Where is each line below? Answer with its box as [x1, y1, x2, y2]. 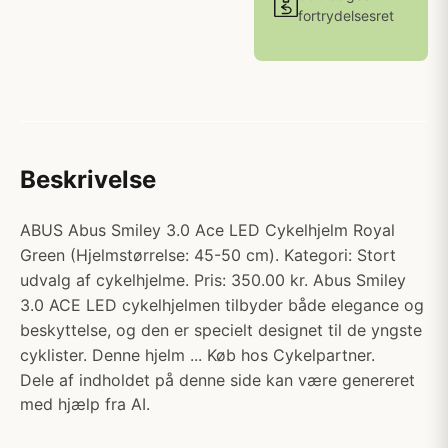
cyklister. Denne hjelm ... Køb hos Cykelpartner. [20, 345, 375, 365]
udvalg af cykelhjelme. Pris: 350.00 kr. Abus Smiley [20, 270, 406, 290]
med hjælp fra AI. [20, 394, 150, 414]
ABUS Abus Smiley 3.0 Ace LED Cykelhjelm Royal [20, 220, 395, 240]
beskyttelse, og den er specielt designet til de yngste [20, 320, 422, 340]
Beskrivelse [20, 165, 156, 194]
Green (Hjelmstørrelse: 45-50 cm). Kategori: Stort [20, 245, 396, 265]
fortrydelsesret [298, 7, 394, 24]
